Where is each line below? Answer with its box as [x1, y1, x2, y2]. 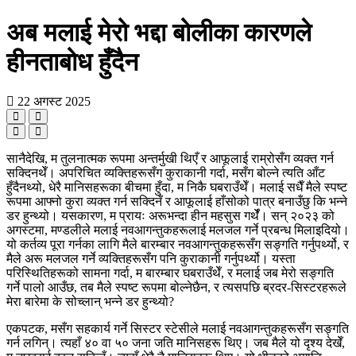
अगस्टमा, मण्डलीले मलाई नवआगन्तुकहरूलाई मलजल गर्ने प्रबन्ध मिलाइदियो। [6, 222, 350, 237]
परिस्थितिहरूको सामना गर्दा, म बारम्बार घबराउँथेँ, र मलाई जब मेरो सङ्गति [6, 265, 334, 280]
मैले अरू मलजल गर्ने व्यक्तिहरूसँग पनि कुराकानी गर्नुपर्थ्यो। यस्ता [6, 251, 296, 265]
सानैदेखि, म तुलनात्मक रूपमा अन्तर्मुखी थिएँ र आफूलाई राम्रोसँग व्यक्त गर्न [6, 151, 334, 165]
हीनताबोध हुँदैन [6, 48, 138, 77]
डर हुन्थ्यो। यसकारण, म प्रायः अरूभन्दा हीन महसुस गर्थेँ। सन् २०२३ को [6, 208, 335, 222]
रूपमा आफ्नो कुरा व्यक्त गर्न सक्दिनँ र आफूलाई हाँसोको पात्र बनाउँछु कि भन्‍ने [6, 194, 347, 208]
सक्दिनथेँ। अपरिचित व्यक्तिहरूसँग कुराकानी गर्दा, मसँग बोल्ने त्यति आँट [6, 165, 325, 180]
